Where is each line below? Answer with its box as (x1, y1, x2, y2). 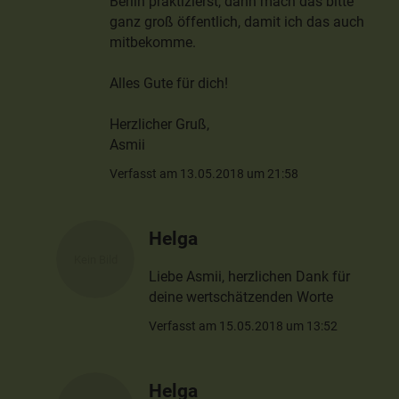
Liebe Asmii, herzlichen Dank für (149, 268, 351, 286)
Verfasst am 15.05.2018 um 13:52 (149, 319, 338, 334)
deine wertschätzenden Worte (149, 289, 334, 306)
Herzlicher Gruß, (110, 116, 210, 134)
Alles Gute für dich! (110, 75, 229, 93)
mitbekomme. (110, 34, 197, 52)
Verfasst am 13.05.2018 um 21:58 (110, 167, 299, 182)
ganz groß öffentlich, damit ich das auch (110, 13, 365, 31)
